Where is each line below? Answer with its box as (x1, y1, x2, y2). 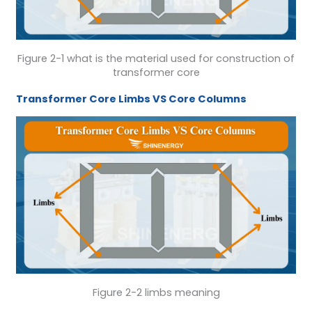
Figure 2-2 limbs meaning (92, 286, 220, 300)
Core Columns (168, 91, 247, 106)
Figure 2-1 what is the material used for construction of (17, 52, 295, 66)
